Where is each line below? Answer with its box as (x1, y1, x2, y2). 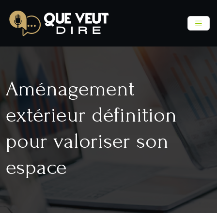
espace (6, 155, 67, 179)
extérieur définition (6, 102, 177, 127)
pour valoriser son (6, 128, 169, 153)
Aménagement (6, 76, 135, 101)
